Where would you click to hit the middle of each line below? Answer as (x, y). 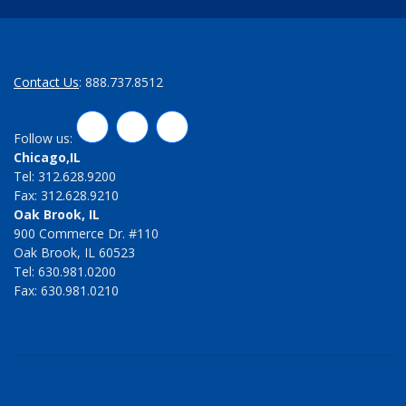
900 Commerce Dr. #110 (86, 234)
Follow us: (45, 139)
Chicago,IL (47, 158)
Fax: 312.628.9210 (66, 196)
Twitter (162, 127)
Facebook (210, 127)
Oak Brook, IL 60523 (74, 253)
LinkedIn (126, 127)
